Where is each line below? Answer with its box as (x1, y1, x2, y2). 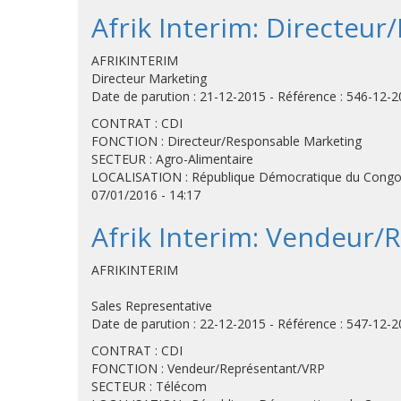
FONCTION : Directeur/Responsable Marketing (91, 132, 362, 149)
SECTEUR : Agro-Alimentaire (91, 150, 253, 167)
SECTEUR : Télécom (91, 378, 207, 395)
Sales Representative (91, 297, 212, 314)
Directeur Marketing (91, 70, 207, 87)
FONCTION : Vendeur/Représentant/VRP (91, 360, 325, 377)
